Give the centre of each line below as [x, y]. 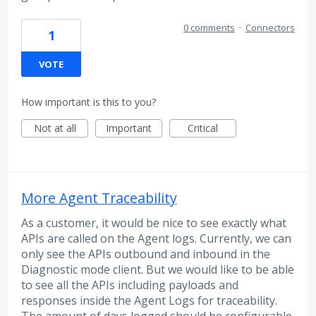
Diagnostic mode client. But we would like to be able [158, 269]
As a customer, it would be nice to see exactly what [154, 223]
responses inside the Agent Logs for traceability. [149, 300]
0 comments [209, 27]
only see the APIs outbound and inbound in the [146, 254]
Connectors [270, 27]
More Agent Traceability [99, 197]
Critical [203, 128]
